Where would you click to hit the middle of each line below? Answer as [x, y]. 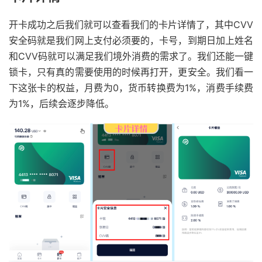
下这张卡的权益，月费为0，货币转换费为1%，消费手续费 [131, 87]
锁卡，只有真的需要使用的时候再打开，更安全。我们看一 [131, 72]
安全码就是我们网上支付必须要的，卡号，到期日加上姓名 [131, 40]
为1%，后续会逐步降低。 [61, 103]
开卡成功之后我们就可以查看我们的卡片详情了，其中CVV [131, 24]
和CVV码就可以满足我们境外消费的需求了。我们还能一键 [131, 56]
